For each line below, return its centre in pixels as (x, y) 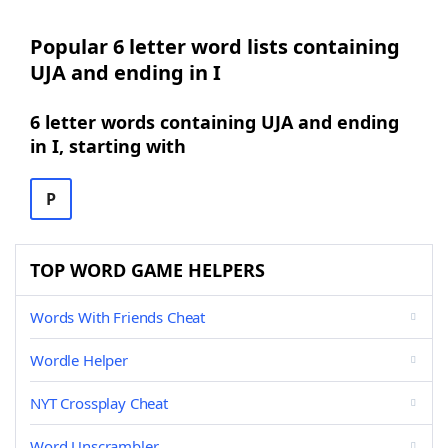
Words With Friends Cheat (118, 317)
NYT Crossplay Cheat (99, 403)
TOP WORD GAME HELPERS (147, 270)
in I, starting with (108, 146)
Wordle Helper (79, 360)
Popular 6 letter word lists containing (215, 46)
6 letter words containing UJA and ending (214, 122)
